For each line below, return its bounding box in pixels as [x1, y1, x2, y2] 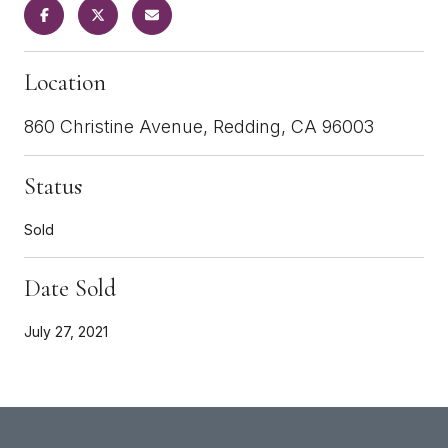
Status [24, 171, 82, 201]
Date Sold [24, 273, 116, 303]
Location [24, 67, 106, 97]
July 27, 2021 [24, 322, 108, 340]
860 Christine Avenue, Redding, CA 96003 [24, 115, 374, 137]
